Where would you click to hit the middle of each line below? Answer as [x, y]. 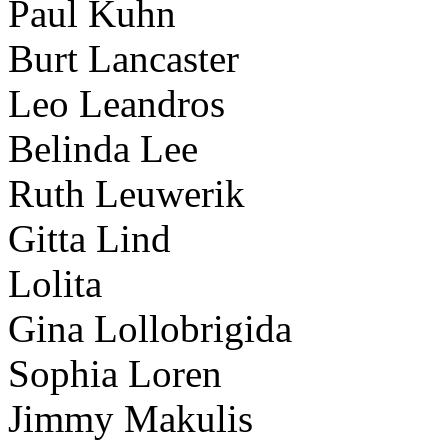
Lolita [55, 283]
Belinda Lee [103, 148]
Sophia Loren [115, 373]
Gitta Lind [89, 238]
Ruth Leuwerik [126, 193]
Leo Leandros [116, 103]
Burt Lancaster [123, 58]
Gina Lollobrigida [150, 328]
